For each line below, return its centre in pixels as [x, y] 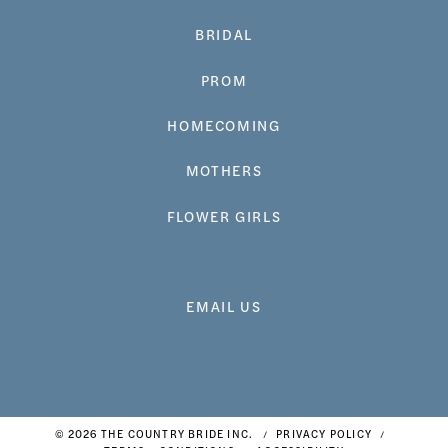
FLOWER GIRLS [224, 215]
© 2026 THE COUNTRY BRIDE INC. [154, 433]
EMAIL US [224, 306]
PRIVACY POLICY [324, 433]
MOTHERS [224, 170]
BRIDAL [224, 34]
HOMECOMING [224, 124]
